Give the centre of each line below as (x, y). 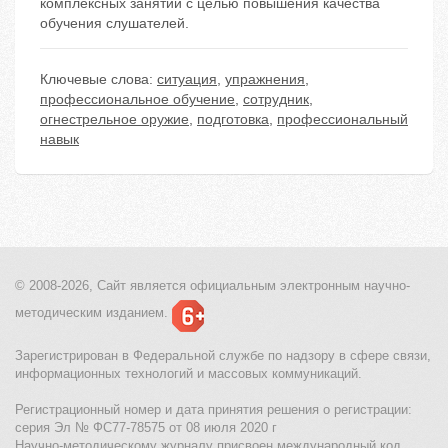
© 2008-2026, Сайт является (100, 286)
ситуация (187, 79)
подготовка (233, 119)
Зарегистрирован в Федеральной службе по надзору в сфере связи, (223, 356)
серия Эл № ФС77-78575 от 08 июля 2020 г (146, 428)
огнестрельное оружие (114, 119)
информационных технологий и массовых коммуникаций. (188, 374)
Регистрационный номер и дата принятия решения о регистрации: (213, 410)
